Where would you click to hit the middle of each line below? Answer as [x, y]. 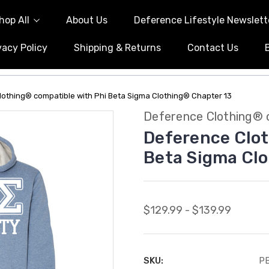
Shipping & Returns [117, 48]
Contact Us [213, 48]
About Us [86, 20]
